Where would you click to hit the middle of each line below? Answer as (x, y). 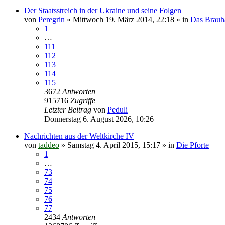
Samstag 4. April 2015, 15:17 (114, 145)
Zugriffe (83, 100)
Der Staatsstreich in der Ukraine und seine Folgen (103, 10)
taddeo (49, 145)
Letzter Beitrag (69, 109)
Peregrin (51, 19)
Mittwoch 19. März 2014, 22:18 (124, 19)
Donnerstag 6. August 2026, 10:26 (99, 119)
